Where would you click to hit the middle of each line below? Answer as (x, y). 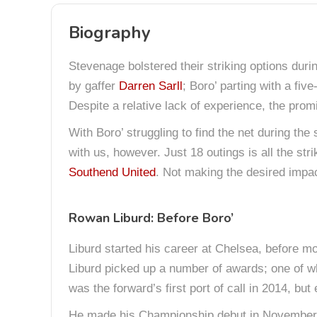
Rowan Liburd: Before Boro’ (151, 218)
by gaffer (94, 86)
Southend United (112, 172)
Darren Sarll (151, 86)
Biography (110, 33)
